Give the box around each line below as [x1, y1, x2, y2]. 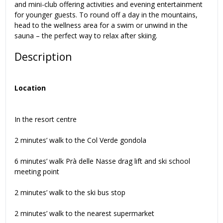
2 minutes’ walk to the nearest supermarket [14, 209, 154, 219]
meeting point [14, 167, 59, 177]
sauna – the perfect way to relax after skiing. [14, 31, 157, 41]
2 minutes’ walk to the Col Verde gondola [14, 135, 146, 145]
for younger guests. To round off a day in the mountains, [14, 10, 198, 20]
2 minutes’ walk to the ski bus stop [14, 188, 125, 198]
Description [14, 49, 72, 64]
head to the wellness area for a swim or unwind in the [14, 20, 188, 30]
